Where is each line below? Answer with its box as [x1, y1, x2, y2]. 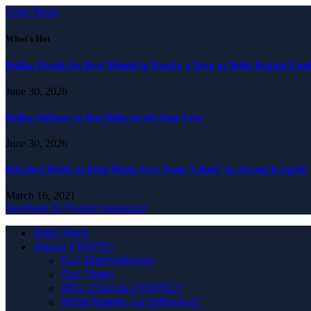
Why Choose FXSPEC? [61, 281, 183, 296]
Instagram [103, 202, 146, 215]
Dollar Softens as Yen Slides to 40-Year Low [6, 112, 203, 124]
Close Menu [6, 6, 59, 17]
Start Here [33, 226, 89, 240]
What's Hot [6, 33, 50, 44]
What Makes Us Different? [61, 295, 201, 310]
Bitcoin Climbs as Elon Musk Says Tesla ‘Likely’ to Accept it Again [6, 164, 307, 176]
